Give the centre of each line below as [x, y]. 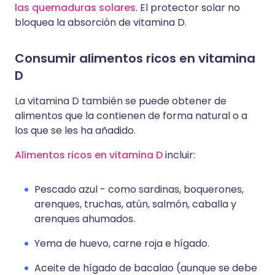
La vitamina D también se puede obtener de [121, 101]
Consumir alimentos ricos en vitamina [135, 58]
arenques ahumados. [85, 219]
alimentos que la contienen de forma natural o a [131, 116]
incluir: [179, 155]
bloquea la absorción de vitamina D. [101, 22]
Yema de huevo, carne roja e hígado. [122, 243]
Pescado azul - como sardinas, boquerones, [139, 189]
